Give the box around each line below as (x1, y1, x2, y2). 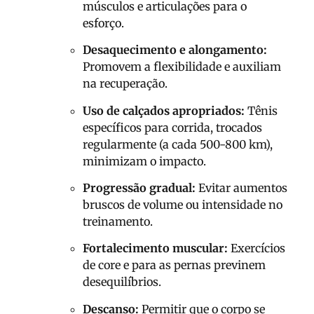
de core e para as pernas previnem (83, 258, 266, 273)
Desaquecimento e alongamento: (83, 43, 267, 57)
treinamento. (83, 214, 153, 228)
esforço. (83, 15, 124, 30)
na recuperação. (83, 76, 168, 91)
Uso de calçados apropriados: (83, 103, 245, 118)
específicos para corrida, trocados (83, 120, 262, 135)
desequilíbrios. (83, 275, 161, 289)
